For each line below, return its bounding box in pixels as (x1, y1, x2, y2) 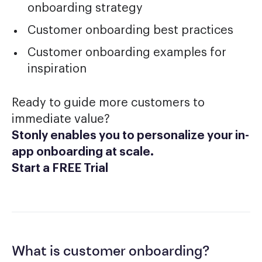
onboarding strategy (27, 2, 143, 14)
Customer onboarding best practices (27, 24, 233, 36)
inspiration (27, 63, 87, 75)
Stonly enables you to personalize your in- (12, 129, 249, 142)
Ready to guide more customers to (12, 96, 205, 109)
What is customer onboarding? (12, 244, 209, 259)
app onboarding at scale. (12, 146, 154, 158)
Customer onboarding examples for (27, 46, 226, 58)
